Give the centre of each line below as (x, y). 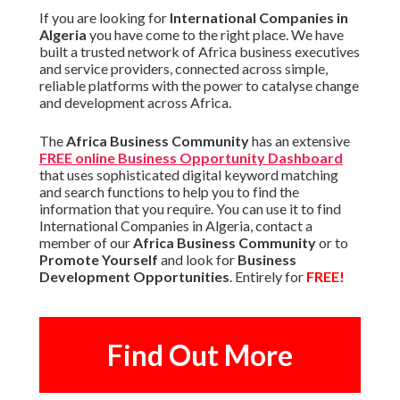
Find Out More (200, 355)
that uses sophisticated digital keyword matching (188, 175)
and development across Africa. (135, 103)
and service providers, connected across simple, (183, 69)
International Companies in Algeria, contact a (175, 226)
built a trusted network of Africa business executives (199, 52)
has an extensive (299, 141)
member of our (86, 243)
